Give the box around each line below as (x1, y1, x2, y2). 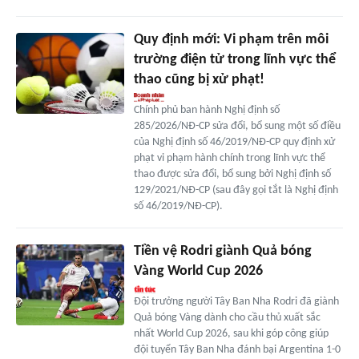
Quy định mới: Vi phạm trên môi (133, 32, 329, 48)
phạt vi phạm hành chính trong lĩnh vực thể (133, 152, 325, 165)
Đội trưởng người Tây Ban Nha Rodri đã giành (133, 296, 339, 309)
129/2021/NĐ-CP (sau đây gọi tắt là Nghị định (133, 184, 338, 197)
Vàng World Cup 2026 (133, 264, 263, 280)
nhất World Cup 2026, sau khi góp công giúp (133, 328, 329, 341)
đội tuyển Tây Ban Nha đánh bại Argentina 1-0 (133, 344, 341, 357)
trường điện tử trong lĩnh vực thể (133, 52, 336, 68)
